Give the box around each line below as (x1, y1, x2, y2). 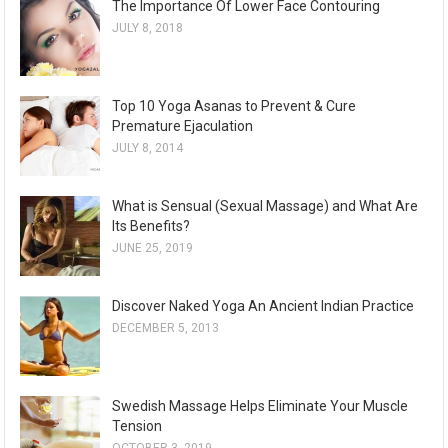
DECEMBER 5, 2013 (112, 321, 220, 336)
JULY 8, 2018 (112, 21, 184, 36)
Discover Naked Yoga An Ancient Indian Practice (112, 298, 415, 315)
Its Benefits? (112, 218, 191, 235)
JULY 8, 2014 (112, 141, 184, 156)
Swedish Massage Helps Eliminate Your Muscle (112, 398, 409, 415)
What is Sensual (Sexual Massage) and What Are (112, 198, 419, 215)
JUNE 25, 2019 (112, 241, 194, 256)
